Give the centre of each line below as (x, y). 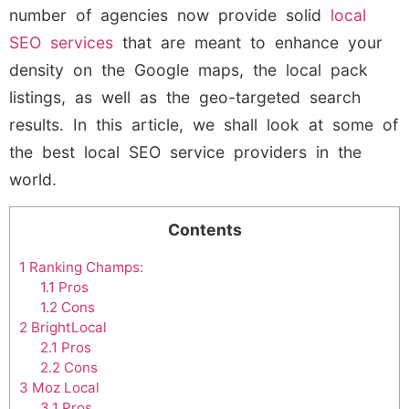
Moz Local (64, 388)
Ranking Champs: (84, 267)
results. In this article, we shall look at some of (204, 124)
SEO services (61, 42)
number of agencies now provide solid (170, 15)
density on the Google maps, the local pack (189, 69)
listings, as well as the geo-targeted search (185, 97)
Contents (204, 229)
